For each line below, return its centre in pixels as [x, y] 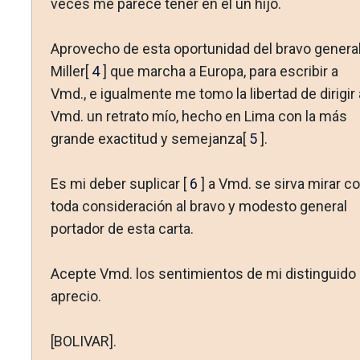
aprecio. [76, 297]
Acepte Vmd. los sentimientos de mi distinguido [203, 274]
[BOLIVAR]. [83, 342]
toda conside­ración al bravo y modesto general [198, 207]
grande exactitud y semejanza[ [149, 139]
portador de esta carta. [122, 229]
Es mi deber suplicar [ [120, 184]
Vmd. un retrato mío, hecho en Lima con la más [198, 117]
